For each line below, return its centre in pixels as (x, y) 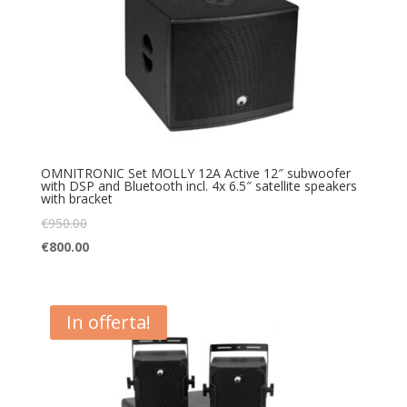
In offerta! (108, 323)
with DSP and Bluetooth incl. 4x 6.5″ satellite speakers (199, 185)
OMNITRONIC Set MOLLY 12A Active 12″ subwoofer (195, 173)
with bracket (76, 198)
